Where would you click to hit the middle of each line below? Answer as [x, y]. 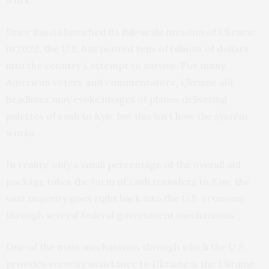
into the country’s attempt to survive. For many [116, 66]
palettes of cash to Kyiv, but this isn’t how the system [127, 116]
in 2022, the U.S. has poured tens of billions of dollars [127, 49]
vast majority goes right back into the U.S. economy [125, 198]
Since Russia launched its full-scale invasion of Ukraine [131, 32]
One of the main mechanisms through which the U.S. [126, 247]
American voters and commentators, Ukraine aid [119, 83]
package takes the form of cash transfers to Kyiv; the [128, 182]
